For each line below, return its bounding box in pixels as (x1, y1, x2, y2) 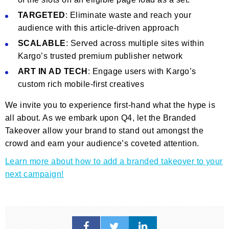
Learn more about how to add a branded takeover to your (5, 156, 223, 166)
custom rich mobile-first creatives (18, 79, 145, 88)
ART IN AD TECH (18, 66, 88, 76)
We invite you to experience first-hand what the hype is (5, 100, 216, 109)
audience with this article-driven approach (18, 23, 179, 32)
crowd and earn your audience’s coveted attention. (5, 139, 199, 148)
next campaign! (5, 169, 64, 178)
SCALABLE (18, 38, 66, 48)
